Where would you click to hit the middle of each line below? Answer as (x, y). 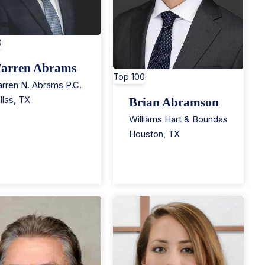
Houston (146, 134)
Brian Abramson (174, 103)
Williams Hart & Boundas (178, 119)
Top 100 (129, 77)
